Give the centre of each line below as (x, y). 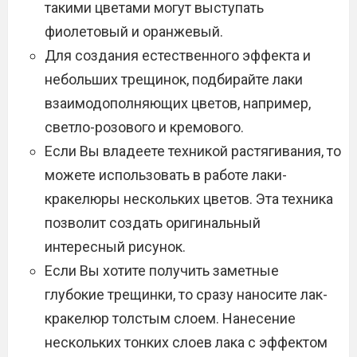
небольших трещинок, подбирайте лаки (174, 80)
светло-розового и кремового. (144, 127)
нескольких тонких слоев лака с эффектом (186, 343)
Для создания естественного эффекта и (178, 56)
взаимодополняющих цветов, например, (178, 104)
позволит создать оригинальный (153, 223)
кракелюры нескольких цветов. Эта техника (189, 199)
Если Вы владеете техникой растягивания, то (193, 151)
